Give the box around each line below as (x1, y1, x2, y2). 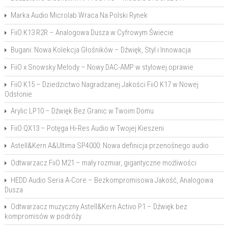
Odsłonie (4, 90, 32, 99)
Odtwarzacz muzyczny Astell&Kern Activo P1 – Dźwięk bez (10, 202, 187, 211)
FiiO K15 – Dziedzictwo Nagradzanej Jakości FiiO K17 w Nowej (10, 80, 198, 89)
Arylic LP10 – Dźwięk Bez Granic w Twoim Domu (10, 106, 154, 116)
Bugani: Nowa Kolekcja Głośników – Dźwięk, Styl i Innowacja (10, 45, 191, 54)
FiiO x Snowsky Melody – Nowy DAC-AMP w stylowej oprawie (10, 63, 193, 72)
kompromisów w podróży (4, 212, 81, 221)
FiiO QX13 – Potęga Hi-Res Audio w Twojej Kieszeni (10, 124, 164, 133)
